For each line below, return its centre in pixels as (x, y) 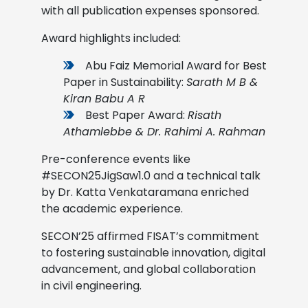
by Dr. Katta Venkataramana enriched (145, 192)
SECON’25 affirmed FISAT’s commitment (150, 236)
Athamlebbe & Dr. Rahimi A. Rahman (164, 131)
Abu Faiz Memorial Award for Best (176, 65)
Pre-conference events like (116, 159)
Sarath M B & (222, 82)
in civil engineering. (91, 285)
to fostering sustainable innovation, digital (153, 252)
